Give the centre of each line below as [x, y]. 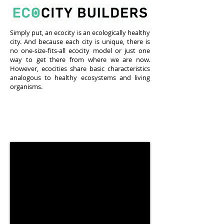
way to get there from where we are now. [80, 59]
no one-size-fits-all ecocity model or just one [80, 50]
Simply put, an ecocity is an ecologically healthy [80, 32]
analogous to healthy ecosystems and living [80, 77]
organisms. [26, 86]
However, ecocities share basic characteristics [80, 68]
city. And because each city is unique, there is [80, 41]
